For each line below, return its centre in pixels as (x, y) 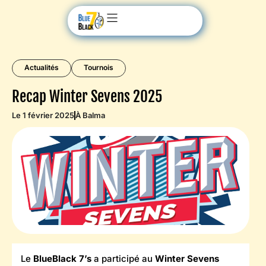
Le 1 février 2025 (43, 115)
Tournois (99, 67)
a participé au (123, 259)
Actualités (42, 67)
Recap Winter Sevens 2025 (87, 96)
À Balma (90, 115)
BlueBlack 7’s (62, 259)
